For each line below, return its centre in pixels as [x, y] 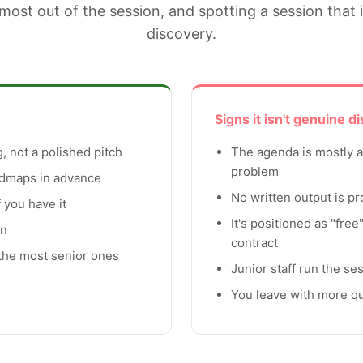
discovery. [181, 34]
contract [254, 243]
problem [255, 171]
